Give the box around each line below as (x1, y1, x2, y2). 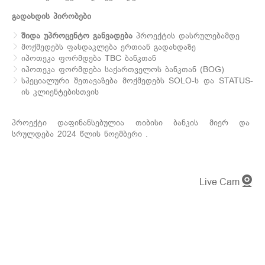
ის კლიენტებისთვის (21, 87, 99, 97)
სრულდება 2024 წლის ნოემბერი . (12, 129, 151, 139)
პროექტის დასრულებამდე (132, 31, 240, 41)
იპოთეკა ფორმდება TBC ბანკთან (21, 53, 156, 63)
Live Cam (199, 177, 240, 188)
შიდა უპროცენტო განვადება (21, 31, 132, 41)
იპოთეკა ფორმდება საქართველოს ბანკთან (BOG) (21, 64, 224, 75)
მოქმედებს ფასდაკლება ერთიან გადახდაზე (21, 42, 196, 52)
